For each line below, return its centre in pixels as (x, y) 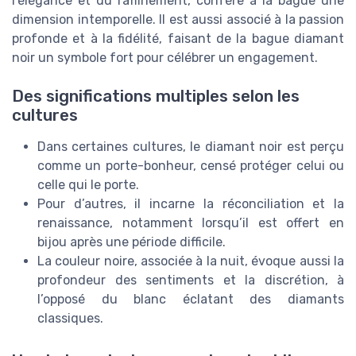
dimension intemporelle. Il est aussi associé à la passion (178, 19)
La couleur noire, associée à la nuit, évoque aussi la (191, 261)
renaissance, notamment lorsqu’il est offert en (191, 223)
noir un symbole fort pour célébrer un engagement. (165, 57)
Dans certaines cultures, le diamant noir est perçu (191, 147)
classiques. (70, 319)
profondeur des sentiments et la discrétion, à (191, 281)
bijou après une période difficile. (132, 242)
